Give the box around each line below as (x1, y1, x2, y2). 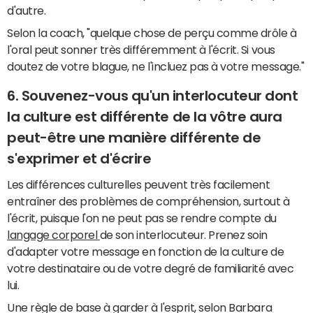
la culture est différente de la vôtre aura (7, 110, 282, 124)
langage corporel (7, 228, 100, 240)
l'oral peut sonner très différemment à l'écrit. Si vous (7, 44, 275, 56)
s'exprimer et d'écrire (7, 152, 152, 166)
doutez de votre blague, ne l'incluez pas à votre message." (7, 61, 305, 73)
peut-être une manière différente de (7, 131, 261, 145)
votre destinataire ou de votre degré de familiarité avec (7, 262, 294, 274)
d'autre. (7, 5, 46, 17)
